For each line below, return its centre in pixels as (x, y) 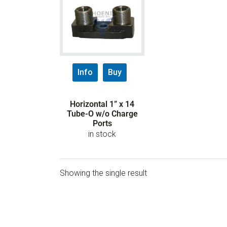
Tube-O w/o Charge (102, 114)
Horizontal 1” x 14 (102, 104)
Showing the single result (103, 173)
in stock (102, 134)
